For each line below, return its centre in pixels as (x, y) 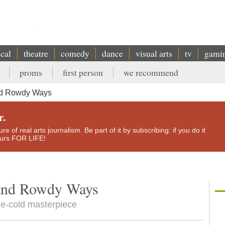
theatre (36, 53)
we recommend (151, 72)
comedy (75, 53)
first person (83, 72)
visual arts (154, 53)
